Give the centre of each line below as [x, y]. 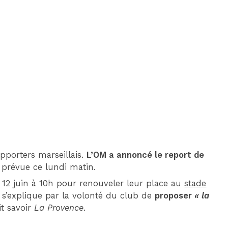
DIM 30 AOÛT [156, 19]
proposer [175, 195]
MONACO [121, 66]
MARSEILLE [195, 66]
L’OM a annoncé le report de [146, 155]
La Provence [59, 208]
